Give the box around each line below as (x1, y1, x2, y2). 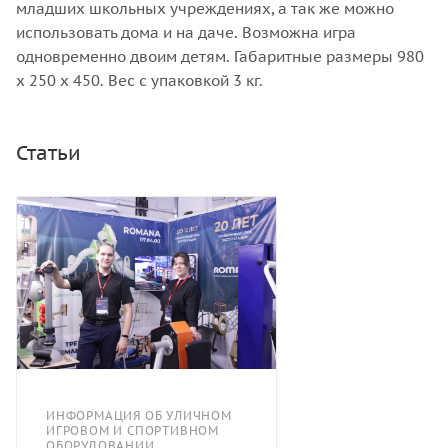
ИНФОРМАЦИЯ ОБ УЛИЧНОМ (46, 408, 232, 424)
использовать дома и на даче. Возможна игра (16, 22, 356, 42)
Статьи (16, 139, 81, 166)
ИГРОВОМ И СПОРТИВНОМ (46, 423, 220, 439)
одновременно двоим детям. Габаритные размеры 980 (16, 46, 424, 66)
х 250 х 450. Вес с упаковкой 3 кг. (16, 70, 263, 90)
